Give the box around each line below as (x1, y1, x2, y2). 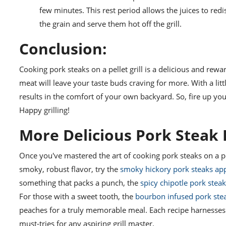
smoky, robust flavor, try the (19, 164, 120, 175)
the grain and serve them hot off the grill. (39, 19, 182, 29)
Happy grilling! (19, 105, 70, 116)
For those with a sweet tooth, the (19, 191, 135, 202)
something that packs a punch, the (19, 178, 140, 188)
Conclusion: (19, 38, 107, 60)
